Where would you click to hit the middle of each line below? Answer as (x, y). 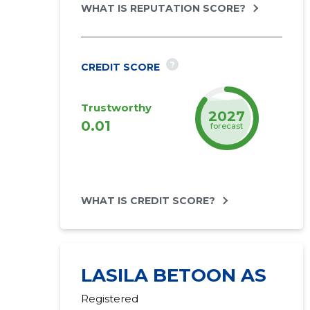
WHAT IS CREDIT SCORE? (148, 201)
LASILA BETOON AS (173, 275)
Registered (109, 299)
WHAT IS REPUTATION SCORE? (163, 8)
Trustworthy (116, 108)
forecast (227, 126)
